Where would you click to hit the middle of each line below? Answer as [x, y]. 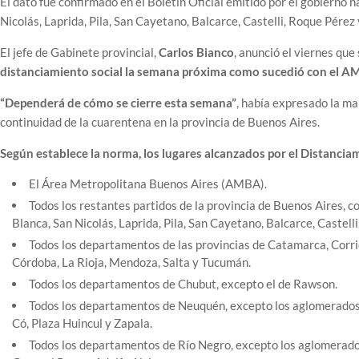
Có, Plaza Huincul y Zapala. [82, 323]
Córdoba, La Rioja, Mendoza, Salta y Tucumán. [131, 262]
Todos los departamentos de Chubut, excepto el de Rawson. [183, 284]
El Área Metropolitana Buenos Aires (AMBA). [148, 184]
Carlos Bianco [196, 52]
